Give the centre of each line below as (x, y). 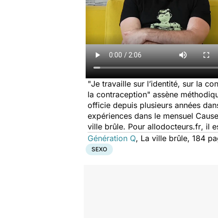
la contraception (117, 94)
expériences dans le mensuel (142, 116)
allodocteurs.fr (174, 127)
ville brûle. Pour (118, 127)
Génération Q (112, 138)
